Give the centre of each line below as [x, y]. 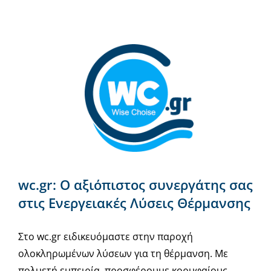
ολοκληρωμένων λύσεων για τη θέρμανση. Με [123, 254]
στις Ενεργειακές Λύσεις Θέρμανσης [134, 203]
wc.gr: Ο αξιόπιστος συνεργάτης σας [135, 185]
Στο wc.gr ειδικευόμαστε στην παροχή [105, 237]
